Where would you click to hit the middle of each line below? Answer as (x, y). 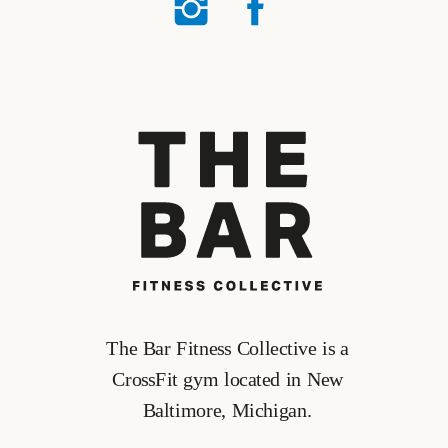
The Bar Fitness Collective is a (227, 349)
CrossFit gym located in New (227, 380)
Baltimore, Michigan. (227, 411)
